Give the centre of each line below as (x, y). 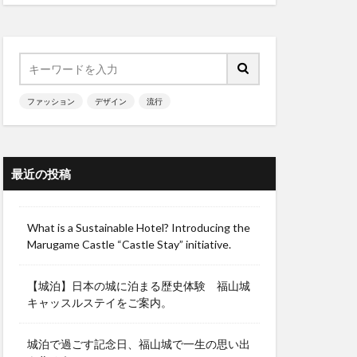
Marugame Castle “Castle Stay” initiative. (129, 244)
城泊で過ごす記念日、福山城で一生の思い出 (139, 344)
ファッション (51, 101)
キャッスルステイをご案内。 (100, 302)
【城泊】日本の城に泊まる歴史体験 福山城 (139, 286)
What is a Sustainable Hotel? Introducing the (139, 228)
